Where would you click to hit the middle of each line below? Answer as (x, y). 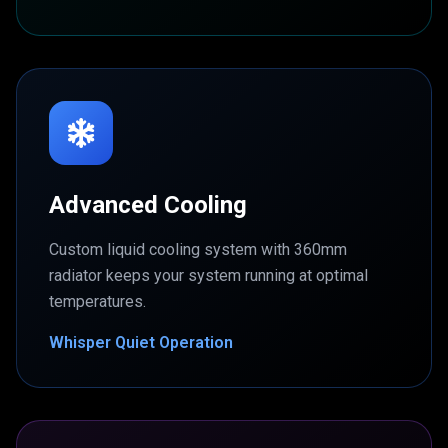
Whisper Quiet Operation (141, 342)
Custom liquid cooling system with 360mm (198, 249)
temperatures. (97, 301)
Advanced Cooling (148, 205)
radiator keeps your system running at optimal (208, 275)
